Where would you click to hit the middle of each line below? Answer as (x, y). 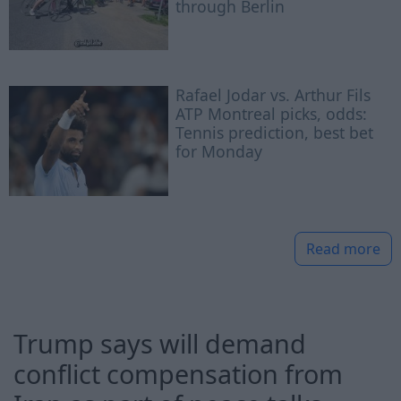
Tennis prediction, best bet (275, 133)
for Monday (219, 152)
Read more (343, 248)
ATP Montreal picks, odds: (272, 114)
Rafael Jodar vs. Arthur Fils (273, 95)
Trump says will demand (160, 343)
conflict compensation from (178, 373)
